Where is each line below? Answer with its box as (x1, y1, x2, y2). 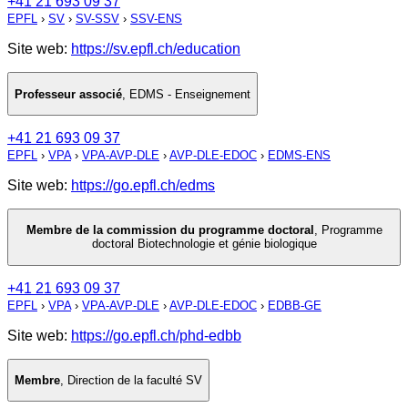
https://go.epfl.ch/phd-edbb (71, 327, 241, 343)
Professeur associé (15, 87, 122, 101)
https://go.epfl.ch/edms (71, 178, 215, 194)
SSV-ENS (130, 12, 182, 26)
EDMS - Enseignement (129, 87, 250, 101)
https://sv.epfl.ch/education (71, 41, 240, 57)
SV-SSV (76, 12, 119, 26)
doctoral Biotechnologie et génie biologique (91, 237, 317, 251)
